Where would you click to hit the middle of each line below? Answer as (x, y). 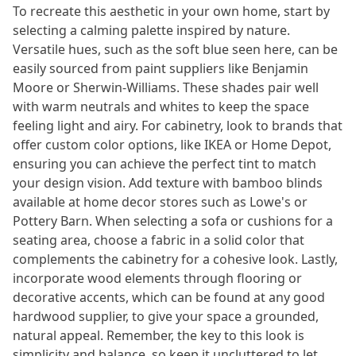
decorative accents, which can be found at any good (169, 297)
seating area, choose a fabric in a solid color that (159, 240)
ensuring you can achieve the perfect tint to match (164, 164)
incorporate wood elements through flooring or (157, 278)
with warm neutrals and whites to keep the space (161, 106)
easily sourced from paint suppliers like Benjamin (161, 68)
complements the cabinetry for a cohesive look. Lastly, (175, 259)
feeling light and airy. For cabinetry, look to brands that (178, 126)
